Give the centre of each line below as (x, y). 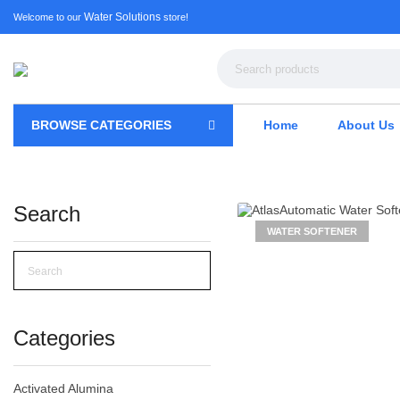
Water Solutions (122, 17)
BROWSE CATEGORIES (101, 125)
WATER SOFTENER (312, 231)
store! (175, 17)
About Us (366, 125)
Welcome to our (49, 17)
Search (47, 214)
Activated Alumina (63, 388)
